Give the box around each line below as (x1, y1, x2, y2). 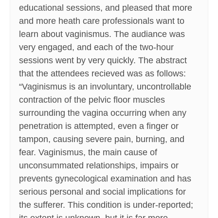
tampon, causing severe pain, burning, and (19, 134, 184, 145)
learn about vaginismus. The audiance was (19, 29, 185, 39)
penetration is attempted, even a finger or (19, 121, 179, 131)
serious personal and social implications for (19, 187, 186, 197)
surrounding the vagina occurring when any (19, 108, 186, 118)
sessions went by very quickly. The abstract (19, 55, 187, 66)
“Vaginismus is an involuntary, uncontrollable (19, 82, 191, 92)
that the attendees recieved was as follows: (19, 69, 186, 79)
